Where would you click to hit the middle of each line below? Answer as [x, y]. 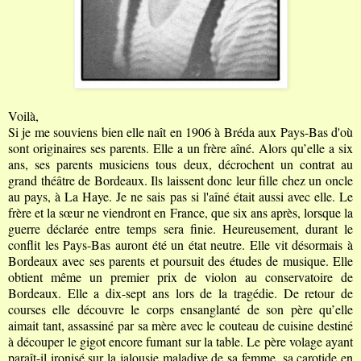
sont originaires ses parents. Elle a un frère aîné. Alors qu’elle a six [180, 148]
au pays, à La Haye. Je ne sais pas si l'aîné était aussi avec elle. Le [180, 197]
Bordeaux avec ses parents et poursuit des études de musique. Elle [180, 261]
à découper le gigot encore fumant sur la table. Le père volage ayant [180, 342]
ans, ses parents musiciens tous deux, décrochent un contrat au [180, 164]
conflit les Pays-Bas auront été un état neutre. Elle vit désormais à [180, 245]
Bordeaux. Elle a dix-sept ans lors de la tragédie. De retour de [180, 293]
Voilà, [23, 116]
